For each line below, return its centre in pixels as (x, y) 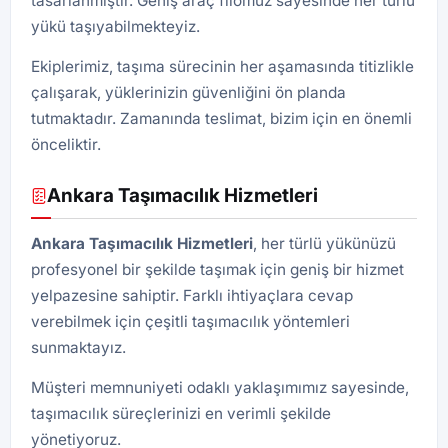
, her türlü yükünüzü (324, 243)
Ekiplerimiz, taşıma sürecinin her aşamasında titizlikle (222, 66)
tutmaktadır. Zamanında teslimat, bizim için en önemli (221, 118)
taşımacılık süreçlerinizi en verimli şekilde (181, 413)
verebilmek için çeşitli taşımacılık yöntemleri (190, 321)
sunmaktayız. (78, 347)
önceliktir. (66, 144)
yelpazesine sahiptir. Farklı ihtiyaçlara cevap (192, 295)
